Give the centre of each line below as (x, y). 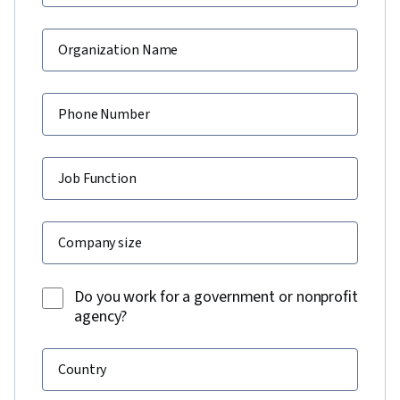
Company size (100, 243)
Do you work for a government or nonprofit (216, 296)
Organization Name (118, 50)
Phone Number (104, 114)
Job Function (97, 179)
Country (83, 369)
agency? (101, 316)
